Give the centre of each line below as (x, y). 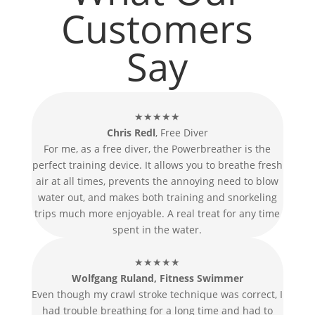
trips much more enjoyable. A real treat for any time (157, 214)
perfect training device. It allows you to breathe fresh (157, 165)
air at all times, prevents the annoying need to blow (157, 181)
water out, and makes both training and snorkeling (157, 198)
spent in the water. (157, 230)
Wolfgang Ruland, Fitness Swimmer (157, 278)
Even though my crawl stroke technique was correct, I (157, 295)
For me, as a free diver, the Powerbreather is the (157, 149)
